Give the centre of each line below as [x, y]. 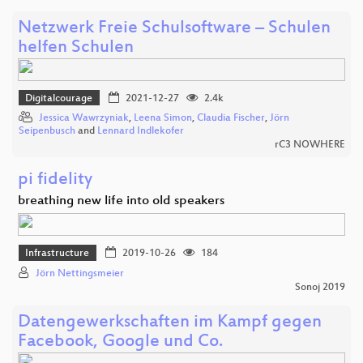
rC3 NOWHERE [310, 145]
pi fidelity [55, 181]
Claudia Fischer [231, 119]
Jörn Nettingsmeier [80, 273]
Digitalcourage [59, 98]
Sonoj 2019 [320, 287]
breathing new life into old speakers [121, 202]
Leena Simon [163, 119]
